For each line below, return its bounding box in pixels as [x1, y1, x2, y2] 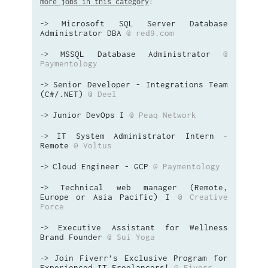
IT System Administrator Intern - [57, 131, 229, 141]
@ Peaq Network [129, 110, 196, 120]
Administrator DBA [40, 28, 121, 38]
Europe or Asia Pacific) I [40, 192, 170, 202]
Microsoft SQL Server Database [62, 19, 228, 28]
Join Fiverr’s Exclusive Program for [54, 253, 229, 263]
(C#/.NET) [40, 89, 83, 99]
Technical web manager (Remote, [60, 182, 228, 192]
